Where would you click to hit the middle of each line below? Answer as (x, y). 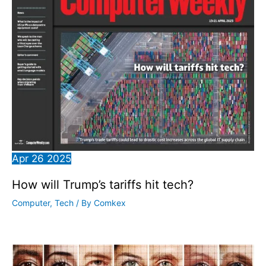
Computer (31, 202)
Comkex (110, 202)
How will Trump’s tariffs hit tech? (103, 184)
